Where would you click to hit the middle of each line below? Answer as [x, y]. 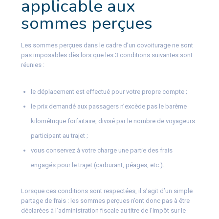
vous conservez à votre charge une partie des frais [101, 150]
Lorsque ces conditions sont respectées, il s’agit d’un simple [107, 191]
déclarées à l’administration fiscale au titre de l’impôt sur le [103, 210]
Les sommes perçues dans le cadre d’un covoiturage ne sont [107, 45]
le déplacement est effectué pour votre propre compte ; [109, 91]
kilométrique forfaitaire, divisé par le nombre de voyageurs [113, 121]
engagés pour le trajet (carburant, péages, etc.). [97, 165]
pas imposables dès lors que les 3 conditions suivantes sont [107, 55]
